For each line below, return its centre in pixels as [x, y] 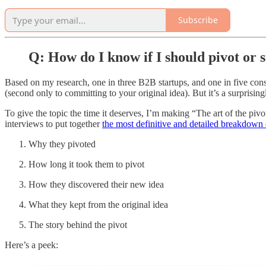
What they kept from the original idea [98, 205]
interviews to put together [53, 124]
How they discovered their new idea [96, 185]
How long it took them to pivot [86, 164]
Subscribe [198, 20]
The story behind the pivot [78, 225]
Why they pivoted [62, 144]
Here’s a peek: [31, 245]
